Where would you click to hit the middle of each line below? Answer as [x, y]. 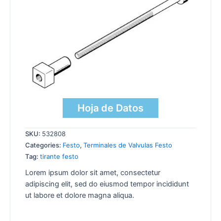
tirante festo [59, 157]
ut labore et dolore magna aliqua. [80, 196]
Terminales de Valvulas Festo [128, 145]
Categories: [44, 145]
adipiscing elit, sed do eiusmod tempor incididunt [107, 184]
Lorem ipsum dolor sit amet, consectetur [93, 173]
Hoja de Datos [110, 108]
